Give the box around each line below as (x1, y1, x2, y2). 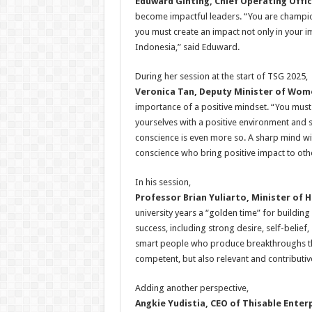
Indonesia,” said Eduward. (134, 42, 240, 52)
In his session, (134, 177, 191, 187)
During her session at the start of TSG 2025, (134, 71, 308, 81)
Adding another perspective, (134, 283, 249, 293)
